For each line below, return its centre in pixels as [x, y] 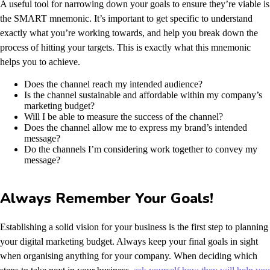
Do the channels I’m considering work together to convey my [141, 149]
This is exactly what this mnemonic [183, 47]
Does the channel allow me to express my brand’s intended [136, 127]
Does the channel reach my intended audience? [113, 84]
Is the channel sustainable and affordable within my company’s [143, 95]
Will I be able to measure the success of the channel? [124, 116]
